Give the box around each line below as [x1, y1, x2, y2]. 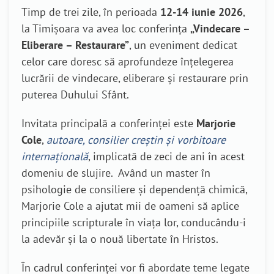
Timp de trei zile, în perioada [21, 5, 160, 19]
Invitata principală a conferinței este [21, 116, 196, 130]
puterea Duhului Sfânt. [21, 87, 129, 102]
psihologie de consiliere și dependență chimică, [21, 182, 247, 196]
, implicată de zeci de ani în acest [88, 149, 245, 163]
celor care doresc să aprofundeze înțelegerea [21, 54, 234, 68]
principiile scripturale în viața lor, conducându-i [21, 215, 246, 229]
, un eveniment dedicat [129, 38, 237, 52]
